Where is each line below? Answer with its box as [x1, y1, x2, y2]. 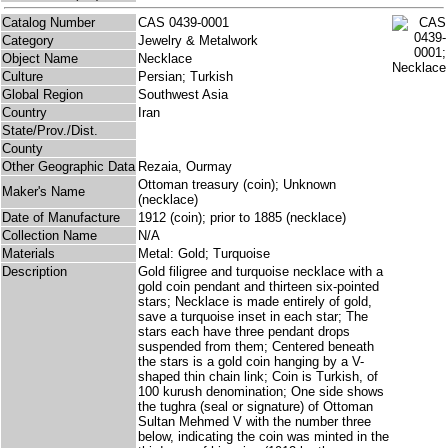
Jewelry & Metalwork [138, 33, 258, 49]
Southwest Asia [138, 87, 228, 103]
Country [2, 105, 47, 121]
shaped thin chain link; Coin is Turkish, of [138, 369, 378, 385]
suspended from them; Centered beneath [138, 339, 374, 355]
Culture [2, 69, 43, 85]
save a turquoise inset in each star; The [138, 309, 368, 325]
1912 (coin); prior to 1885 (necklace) [138, 210, 346, 226]
